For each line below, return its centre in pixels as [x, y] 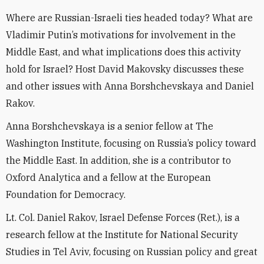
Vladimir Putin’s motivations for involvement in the [121, 35]
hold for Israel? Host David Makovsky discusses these [125, 69]
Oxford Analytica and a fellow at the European [108, 177]
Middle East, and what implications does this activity [123, 52]
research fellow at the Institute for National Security [122, 235]
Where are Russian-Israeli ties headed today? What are [129, 18]
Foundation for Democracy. [66, 194]
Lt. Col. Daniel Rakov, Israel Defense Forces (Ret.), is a [123, 217]
